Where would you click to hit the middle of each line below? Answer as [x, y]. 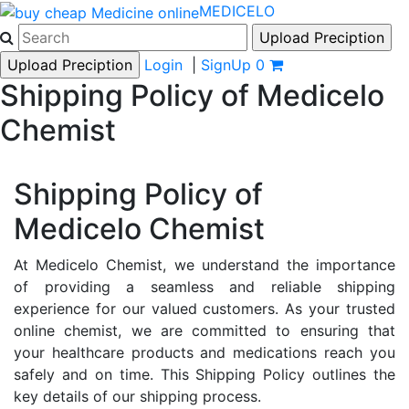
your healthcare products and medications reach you [204, 352]
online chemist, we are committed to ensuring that [204, 330]
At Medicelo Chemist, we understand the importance [204, 264]
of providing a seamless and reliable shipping [204, 286]
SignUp [226, 64]
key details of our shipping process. [137, 396]
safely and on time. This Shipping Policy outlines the [204, 374]
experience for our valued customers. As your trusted [204, 308]
